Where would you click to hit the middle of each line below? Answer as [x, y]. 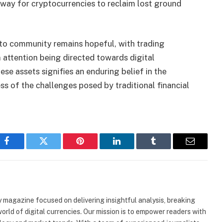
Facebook [24, 148]
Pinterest [95, 148]
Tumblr [166, 148]
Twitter [56, 148]
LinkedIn [133, 148]
